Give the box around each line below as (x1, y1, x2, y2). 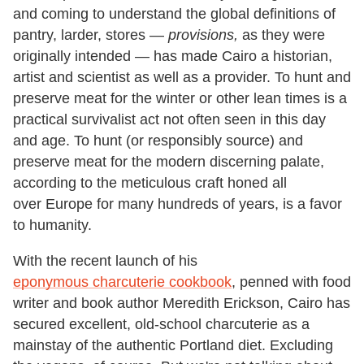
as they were (238, 27, 325, 44)
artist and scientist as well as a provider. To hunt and (13, 69, 351, 86)
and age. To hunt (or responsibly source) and (13, 132, 303, 149)
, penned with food (232, 274, 351, 291)
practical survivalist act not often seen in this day (13, 111, 326, 128)
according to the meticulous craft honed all (13, 175, 287, 192)
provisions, (168, 27, 238, 44)
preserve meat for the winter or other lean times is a (13, 90, 347, 107)
